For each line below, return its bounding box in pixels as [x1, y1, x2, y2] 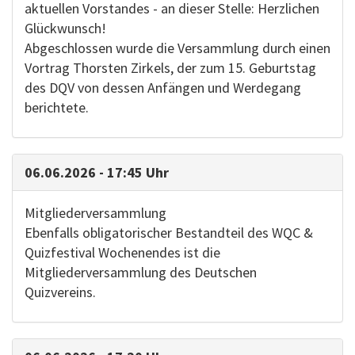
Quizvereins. [25, 283, 96, 301]
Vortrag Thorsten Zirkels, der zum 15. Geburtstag [25, 59, 316, 77]
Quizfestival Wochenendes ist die [25, 243, 220, 261]
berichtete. [25, 98, 89, 116]
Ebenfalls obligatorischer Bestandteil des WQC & [25, 223, 313, 242]
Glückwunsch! [25, 19, 106, 37]
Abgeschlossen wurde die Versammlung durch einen [25, 39, 330, 57]
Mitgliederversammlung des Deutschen [25, 263, 257, 281]
